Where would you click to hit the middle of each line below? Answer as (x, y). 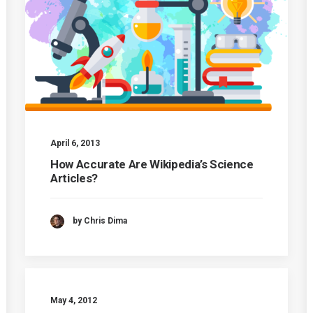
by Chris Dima (100, 221)
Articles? (74, 178)
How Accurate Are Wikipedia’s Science (152, 164)
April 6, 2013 (75, 143)
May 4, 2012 (74, 300)
